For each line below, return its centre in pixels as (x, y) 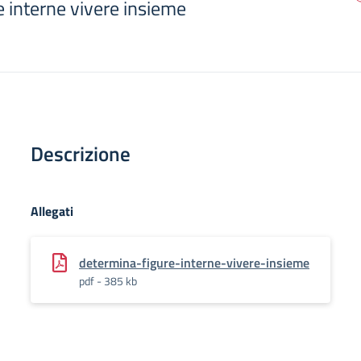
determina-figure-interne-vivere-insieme (194, 263)
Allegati (52, 211)
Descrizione (81, 154)
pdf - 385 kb (108, 281)
